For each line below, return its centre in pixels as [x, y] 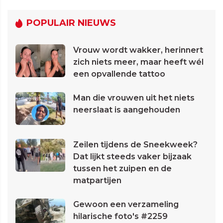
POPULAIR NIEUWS [71, 23]
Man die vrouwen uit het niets [134, 98]
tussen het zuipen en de [122, 169]
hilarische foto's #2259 [120, 217]
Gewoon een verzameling [126, 205]
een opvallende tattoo [119, 74]
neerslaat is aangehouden [127, 110]
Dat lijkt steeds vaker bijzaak [132, 157]
